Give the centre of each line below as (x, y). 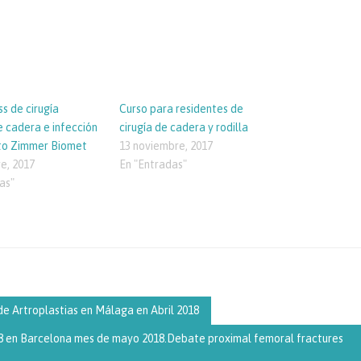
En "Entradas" (153, 164)
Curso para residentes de (181, 108)
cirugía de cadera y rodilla (183, 127)
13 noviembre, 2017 (166, 145)
